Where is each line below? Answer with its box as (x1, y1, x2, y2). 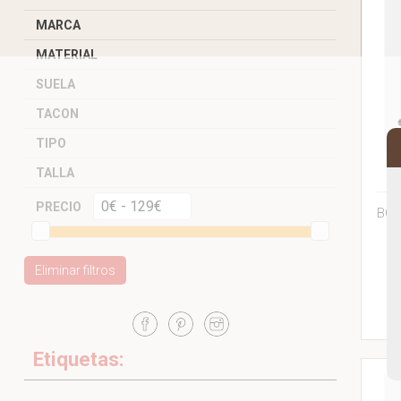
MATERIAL (35, 47, 98, 62)
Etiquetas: (32, 346, 124, 371)
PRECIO (35, 199, 81, 214)
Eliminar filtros (34, 262, 115, 277)
